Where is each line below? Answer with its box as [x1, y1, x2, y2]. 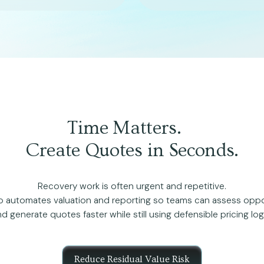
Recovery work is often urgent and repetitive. [38, 180, 226, 192]
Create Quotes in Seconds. [25, 140, 239, 161]
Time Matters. [67, 117, 197, 138]
